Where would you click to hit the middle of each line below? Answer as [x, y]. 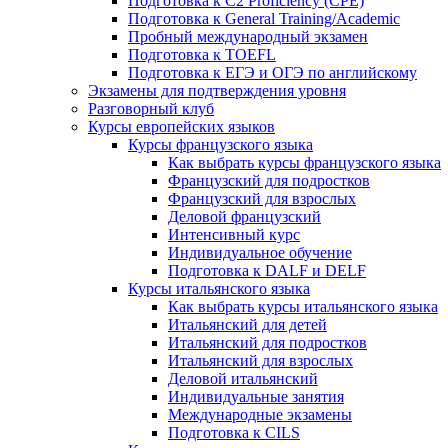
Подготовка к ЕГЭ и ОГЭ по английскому [272, 72]
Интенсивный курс [234, 234]
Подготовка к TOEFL [202, 54]
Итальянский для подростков [267, 342]
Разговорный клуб [151, 108]
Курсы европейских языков [181, 126]
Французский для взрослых [262, 198]
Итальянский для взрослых [260, 360]
